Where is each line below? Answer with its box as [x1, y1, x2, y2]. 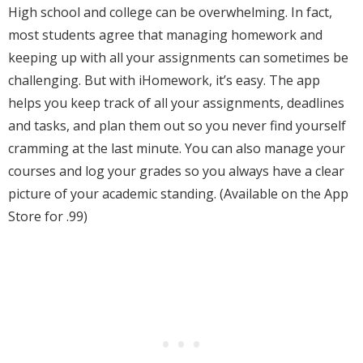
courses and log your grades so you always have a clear [8, 161, 344, 180]
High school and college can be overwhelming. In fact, [8, 2, 332, 21]
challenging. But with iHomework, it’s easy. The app [8, 70, 320, 89]
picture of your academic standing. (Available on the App [8, 184, 348, 203]
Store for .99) [8, 207, 88, 225]
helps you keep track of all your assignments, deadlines [8, 93, 344, 112]
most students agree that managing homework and [8, 25, 322, 44]
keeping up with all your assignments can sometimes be [8, 48, 348, 66]
